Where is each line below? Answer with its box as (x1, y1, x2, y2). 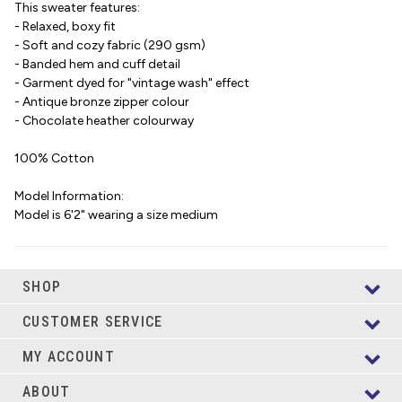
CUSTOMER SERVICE (22, 312, 163, 330)
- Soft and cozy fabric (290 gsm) (14, 38, 205, 54)
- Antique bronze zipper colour (14, 94, 189, 110)
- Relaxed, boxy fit (14, 19, 116, 35)
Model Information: (14, 188, 124, 205)
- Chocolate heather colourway (14, 113, 194, 129)
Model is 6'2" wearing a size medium (14, 207, 218, 223)
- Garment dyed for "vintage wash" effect (14, 75, 249, 92)
